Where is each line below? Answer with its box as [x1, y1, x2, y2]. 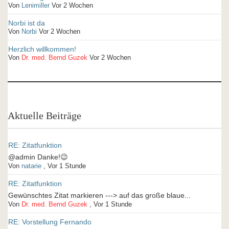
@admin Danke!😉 [37, 153, 68, 161]
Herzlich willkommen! [8, 45, 76, 53]
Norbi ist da [8, 19, 45, 27]
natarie [21, 162, 41, 170]
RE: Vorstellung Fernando [8, 218, 91, 226]
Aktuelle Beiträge [8, 110, 81, 121]
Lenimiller [21, 2, 50, 9]
